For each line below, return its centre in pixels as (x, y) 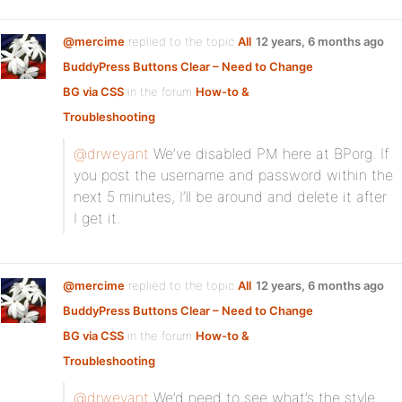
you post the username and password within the (233, 175)
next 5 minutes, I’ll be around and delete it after (230, 197)
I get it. (97, 218)
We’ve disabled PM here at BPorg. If (269, 153)
